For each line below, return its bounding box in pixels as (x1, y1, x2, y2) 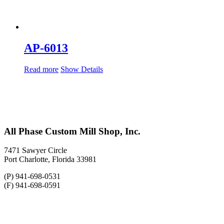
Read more (24, 65, 58, 73)
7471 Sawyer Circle (4, 146, 67, 155)
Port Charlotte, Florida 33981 (4, 155, 96, 164)
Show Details (60, 65, 103, 73)
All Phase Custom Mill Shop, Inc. (4, 125, 140, 136)
